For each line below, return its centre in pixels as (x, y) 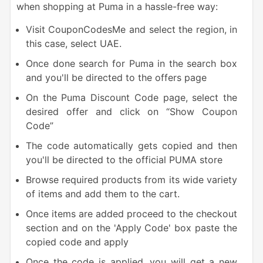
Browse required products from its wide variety (131, 180)
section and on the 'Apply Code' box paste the (131, 228)
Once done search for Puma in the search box (131, 64)
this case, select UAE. (73, 44)
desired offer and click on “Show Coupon (131, 112)
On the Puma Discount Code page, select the (131, 98)
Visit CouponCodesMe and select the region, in (131, 30)
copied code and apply (77, 242)
